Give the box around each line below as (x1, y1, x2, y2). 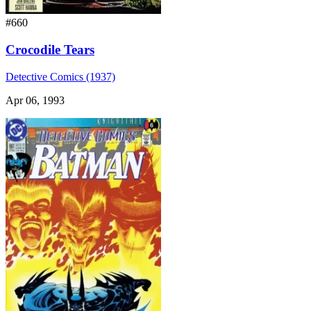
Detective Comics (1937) (6, 70, 115, 83)
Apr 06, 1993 (6, 94, 65, 106)
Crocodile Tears (6, 42, 94, 58)
